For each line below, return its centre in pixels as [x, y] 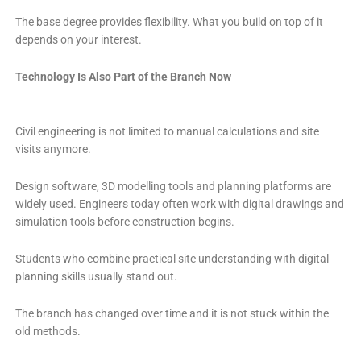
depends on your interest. [78, 40]
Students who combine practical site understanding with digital [172, 259]
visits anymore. [53, 149]
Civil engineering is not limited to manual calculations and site [167, 132]
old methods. [48, 332]
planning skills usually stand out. [96, 277]
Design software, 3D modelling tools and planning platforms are [173, 187]
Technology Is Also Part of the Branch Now [123, 77]
